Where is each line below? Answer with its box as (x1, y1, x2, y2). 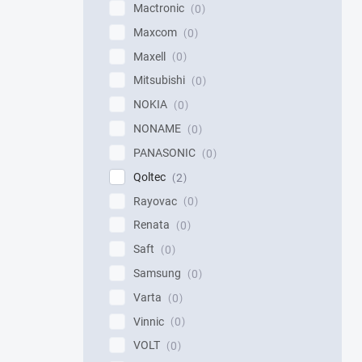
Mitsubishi (133, 74, 187, 87)
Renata (133, 218, 172, 232)
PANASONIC (133, 145, 198, 159)
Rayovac (133, 194, 179, 208)
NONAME (133, 122, 183, 136)
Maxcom (133, 25, 179, 39)
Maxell (133, 49, 168, 63)
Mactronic (133, 2, 187, 15)
